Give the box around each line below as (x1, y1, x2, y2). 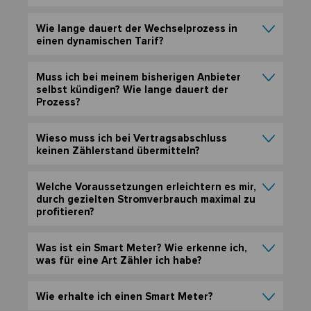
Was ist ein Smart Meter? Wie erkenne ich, (36, 242, 247, 255)
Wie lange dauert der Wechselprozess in (36, 22, 237, 35)
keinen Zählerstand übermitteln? (36, 144, 200, 158)
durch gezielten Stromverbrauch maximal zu (36, 193, 255, 206)
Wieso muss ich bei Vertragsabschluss (36, 132, 227, 145)
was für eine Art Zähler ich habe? (36, 254, 202, 267)
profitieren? (36, 205, 94, 219)
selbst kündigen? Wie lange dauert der (36, 83, 228, 96)
